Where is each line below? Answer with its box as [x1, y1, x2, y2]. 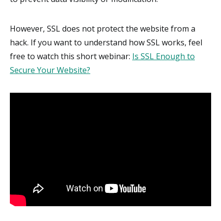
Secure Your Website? [10, 64, 90, 75]
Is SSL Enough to [132, 50, 195, 62]
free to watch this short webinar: [10, 50, 132, 62]
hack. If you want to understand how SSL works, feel [10, 37, 202, 48]
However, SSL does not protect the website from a [10, 23, 195, 34]
